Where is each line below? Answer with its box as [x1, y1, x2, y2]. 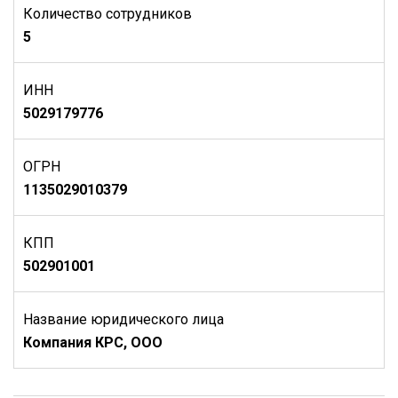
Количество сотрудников [23, 5, 192, 22]
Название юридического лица [23, 311, 224, 328]
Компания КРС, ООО [23, 334, 163, 351]
